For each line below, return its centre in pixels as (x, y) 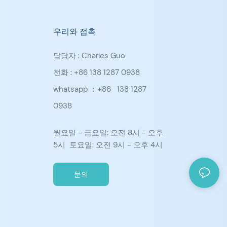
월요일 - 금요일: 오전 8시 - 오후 (108, 133)
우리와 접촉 (74, 32)
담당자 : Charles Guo (89, 56)
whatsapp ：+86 (83, 89)
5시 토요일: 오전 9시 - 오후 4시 (108, 145)
